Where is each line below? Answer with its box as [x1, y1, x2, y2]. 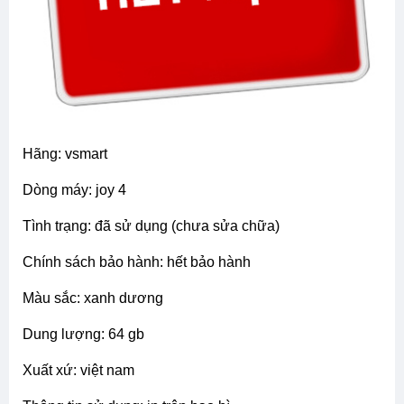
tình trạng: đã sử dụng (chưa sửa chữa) [32, 217, 280, 234]
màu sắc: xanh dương [34, 289, 163, 306]
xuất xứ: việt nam [32, 362, 134, 378]
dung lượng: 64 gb [33, 326, 144, 342]
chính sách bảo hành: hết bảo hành [33, 253, 251, 270]
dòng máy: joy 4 [33, 181, 126, 197]
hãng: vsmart [33, 145, 107, 161]
